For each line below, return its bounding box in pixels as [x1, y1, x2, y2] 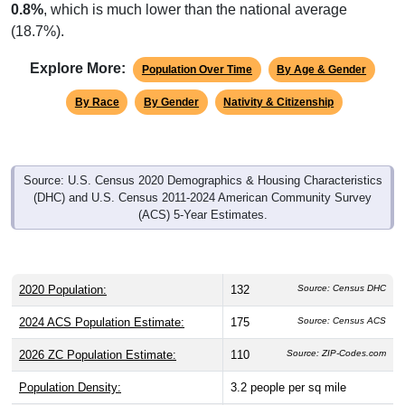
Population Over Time [141, 62, 252, 76]
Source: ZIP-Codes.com [287, 347, 386, 358]
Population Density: [19, 380, 121, 394]
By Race [74, 95, 119, 108]
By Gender [144, 95, 199, 108]
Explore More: [30, 60, 127, 76]
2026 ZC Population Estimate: [19, 347, 176, 362]
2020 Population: [19, 282, 107, 297]
